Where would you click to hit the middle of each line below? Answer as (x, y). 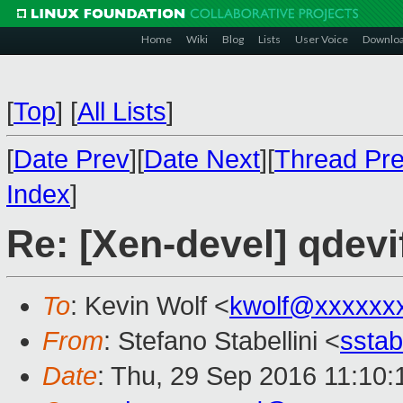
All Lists (122, 112)
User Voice (322, 39)
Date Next (202, 159)
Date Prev (72, 159)
